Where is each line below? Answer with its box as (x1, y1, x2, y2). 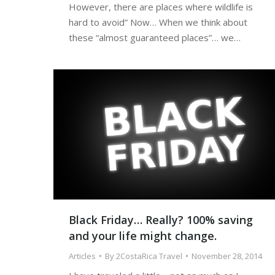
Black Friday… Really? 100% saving (69, 212, 253, 227)
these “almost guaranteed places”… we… (69, 31, 241, 44)
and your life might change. (69, 228, 217, 243)
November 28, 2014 (192, 250, 262, 261)
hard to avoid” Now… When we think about (69, 15, 247, 28)
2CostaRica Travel (116, 250, 182, 261)
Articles (69, 250, 96, 261)
